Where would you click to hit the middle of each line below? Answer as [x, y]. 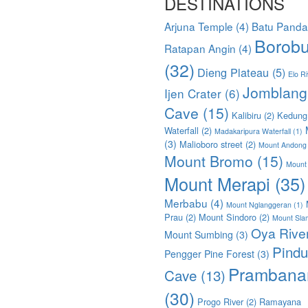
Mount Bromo [209, 161]
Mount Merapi [217, 183]
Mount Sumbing [199, 234]
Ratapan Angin [200, 48]
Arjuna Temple [199, 26]
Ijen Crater [193, 93]
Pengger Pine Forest [209, 253]
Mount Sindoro [228, 217]
